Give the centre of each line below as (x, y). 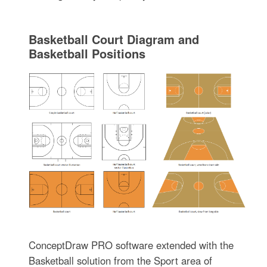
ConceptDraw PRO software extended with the (131, 245)
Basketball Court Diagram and (114, 39)
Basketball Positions (87, 53)
